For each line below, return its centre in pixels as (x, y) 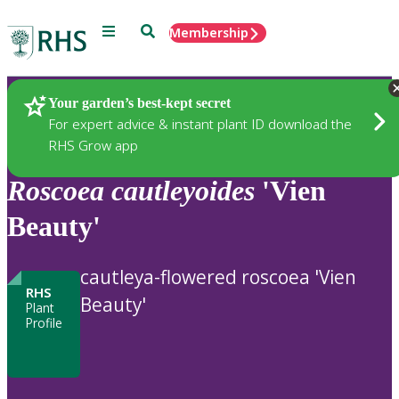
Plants (57, 104)
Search (161, 30)
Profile (44, 322)
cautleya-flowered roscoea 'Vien (218, 277)
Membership (209, 33)
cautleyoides (183, 191)
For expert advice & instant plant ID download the (200, 123)
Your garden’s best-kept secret (139, 102)
